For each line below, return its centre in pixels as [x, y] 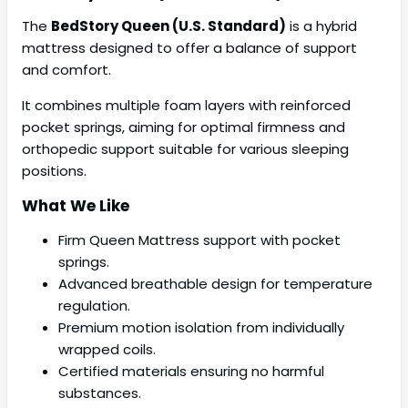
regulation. [94, 305]
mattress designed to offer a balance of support [189, 47]
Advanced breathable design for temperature [215, 283]
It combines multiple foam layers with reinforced [186, 105]
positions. [54, 170]
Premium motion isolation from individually [201, 327]
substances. [100, 393]
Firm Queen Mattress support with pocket [199, 240]
